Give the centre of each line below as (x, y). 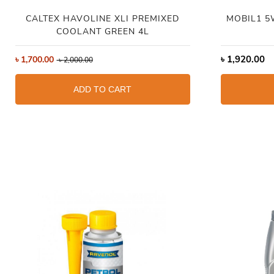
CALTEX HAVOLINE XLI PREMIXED (103, 18)
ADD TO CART (103, 89)
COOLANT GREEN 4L (102, 31)
